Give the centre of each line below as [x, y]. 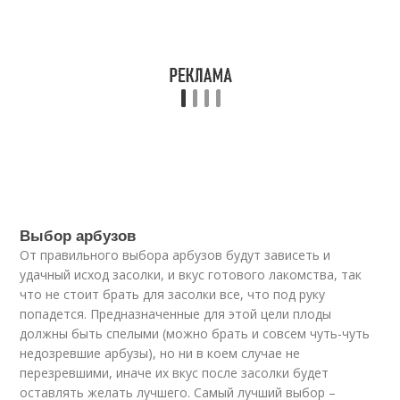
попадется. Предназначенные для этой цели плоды [176, 313]
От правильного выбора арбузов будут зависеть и [175, 254]
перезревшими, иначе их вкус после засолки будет [175, 372]
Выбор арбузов [78, 234]
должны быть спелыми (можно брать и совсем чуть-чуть [195, 333]
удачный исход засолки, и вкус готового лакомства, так [191, 274]
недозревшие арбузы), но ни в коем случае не [160, 353]
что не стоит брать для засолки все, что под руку [173, 294]
